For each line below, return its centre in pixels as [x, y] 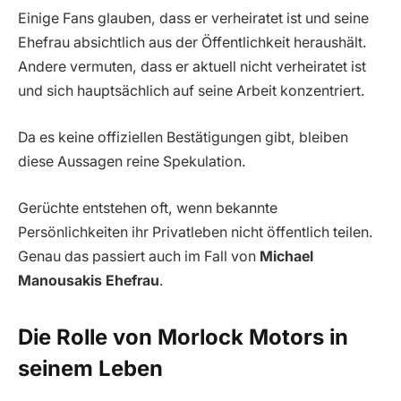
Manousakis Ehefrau [89, 280]
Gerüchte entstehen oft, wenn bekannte [148, 208]
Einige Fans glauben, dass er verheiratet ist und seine [193, 19]
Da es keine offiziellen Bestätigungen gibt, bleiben [183, 137]
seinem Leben [90, 368]
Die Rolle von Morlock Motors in [183, 337]
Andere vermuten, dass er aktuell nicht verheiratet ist [192, 67]
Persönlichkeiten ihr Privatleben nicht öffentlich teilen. [196, 232]
